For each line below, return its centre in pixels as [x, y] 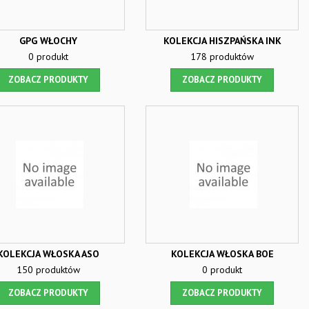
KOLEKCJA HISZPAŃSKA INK [222, 41]
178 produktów [222, 57]
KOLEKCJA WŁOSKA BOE [222, 254]
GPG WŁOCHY [48, 41]
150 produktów [48, 270]
